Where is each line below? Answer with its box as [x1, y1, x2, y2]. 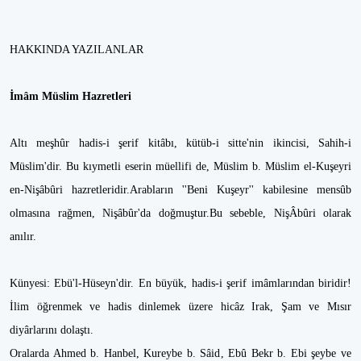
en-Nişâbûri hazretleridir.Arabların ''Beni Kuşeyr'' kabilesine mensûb [10, 184, 351, 196]
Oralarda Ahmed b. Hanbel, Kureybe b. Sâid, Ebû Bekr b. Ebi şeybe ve [10, 347, 351, 359]
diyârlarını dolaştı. [10, 324, 97, 336]
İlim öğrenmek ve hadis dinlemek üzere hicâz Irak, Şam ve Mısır [10, 301, 351, 313]
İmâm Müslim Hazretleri [10, 90, 135, 102]
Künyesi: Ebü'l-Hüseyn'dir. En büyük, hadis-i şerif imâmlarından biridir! [10, 277, 351, 289]
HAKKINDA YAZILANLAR [10, 44, 143, 56]
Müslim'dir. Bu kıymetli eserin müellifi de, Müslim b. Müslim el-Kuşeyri [10, 160, 351, 172]
